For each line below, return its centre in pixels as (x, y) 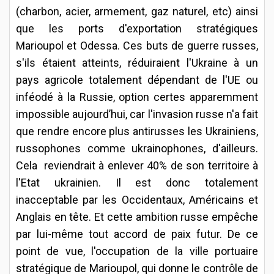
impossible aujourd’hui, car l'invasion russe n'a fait (137, 114)
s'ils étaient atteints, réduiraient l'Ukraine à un (137, 62)
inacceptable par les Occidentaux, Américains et (137, 199)
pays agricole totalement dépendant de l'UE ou (137, 80)
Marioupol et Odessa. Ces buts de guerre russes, (137, 45)
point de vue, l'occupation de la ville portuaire (137, 251)
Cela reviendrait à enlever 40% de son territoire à (137, 165)
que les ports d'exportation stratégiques (137, 28)
